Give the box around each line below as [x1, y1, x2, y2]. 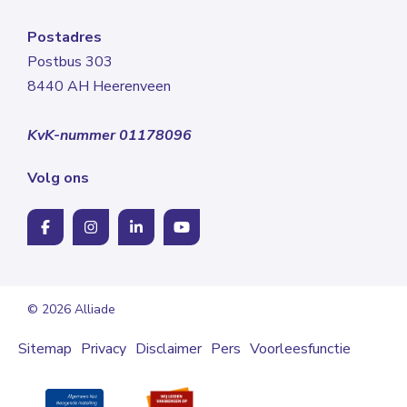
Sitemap [18, 339, 72, 360]
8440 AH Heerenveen [27, 76, 171, 97]
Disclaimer [135, 339, 202, 360]
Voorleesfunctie [250, 339, 351, 360]
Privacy [81, 339, 126, 360]
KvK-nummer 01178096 [27, 125, 192, 146]
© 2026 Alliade [27, 301, 115, 319]
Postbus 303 [27, 52, 113, 73]
